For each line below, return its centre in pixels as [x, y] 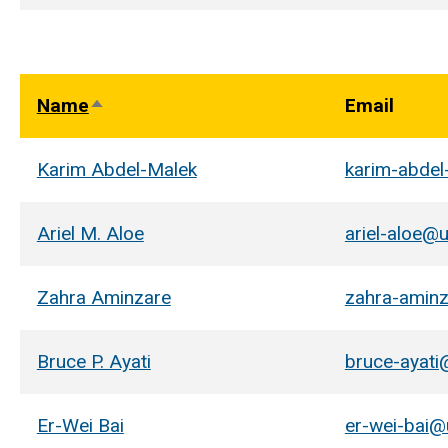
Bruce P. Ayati [93, 361]
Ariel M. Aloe [90, 233]
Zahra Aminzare [103, 297]
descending [140, 143]
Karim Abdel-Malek [116, 169]
